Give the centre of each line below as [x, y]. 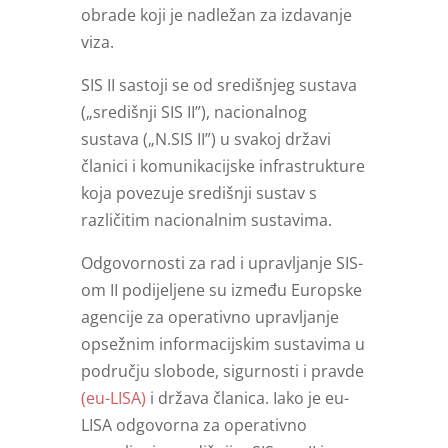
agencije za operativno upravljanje [209, 317]
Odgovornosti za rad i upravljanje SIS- [221, 263]
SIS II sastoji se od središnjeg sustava [218, 85]
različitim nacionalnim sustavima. [206, 220]
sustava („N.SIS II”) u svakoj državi [205, 139]
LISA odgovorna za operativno [193, 425]
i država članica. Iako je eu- [247, 398]
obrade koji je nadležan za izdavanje [216, 15]
